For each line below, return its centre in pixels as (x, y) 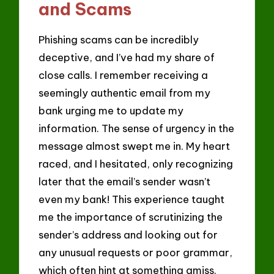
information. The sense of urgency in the (137, 128)
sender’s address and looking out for (128, 234)
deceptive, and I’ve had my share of (127, 57)
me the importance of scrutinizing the (131, 217)
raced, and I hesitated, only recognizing (136, 163)
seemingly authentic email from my (125, 92)
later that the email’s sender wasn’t (125, 181)
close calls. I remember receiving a (124, 75)
